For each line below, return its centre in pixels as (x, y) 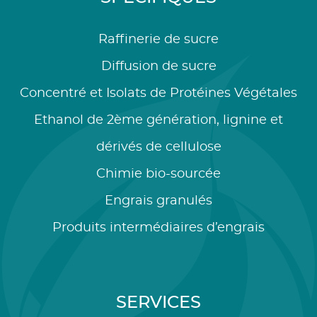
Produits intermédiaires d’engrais (158, 228)
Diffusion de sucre (158, 67)
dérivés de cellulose (158, 148)
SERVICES (158, 303)
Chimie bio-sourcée (158, 174)
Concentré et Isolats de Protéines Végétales (158, 94)
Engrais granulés (158, 201)
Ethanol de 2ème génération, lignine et (158, 121)
